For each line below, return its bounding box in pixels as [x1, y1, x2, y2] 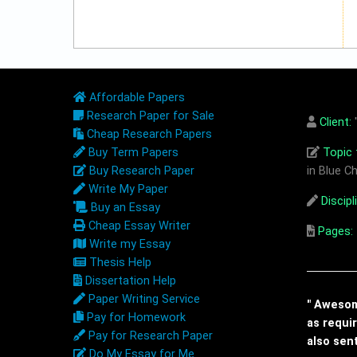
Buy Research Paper [86, 164, 195, 178]
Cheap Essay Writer [84, 219, 190, 233]
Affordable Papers [86, 91, 186, 105]
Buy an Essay [88, 201, 161, 215]
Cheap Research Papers [83, 127, 212, 142]
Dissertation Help [81, 274, 176, 288]
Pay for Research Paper [84, 329, 213, 343]
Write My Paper [84, 182, 168, 197]
